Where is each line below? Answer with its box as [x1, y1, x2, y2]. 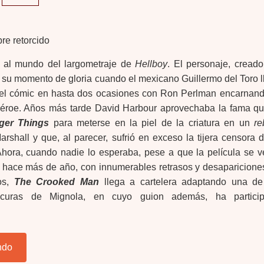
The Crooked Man [14, 177, 99, 187]
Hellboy [135, 59, 168, 69]
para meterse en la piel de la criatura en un [49, 118, 255, 128]
